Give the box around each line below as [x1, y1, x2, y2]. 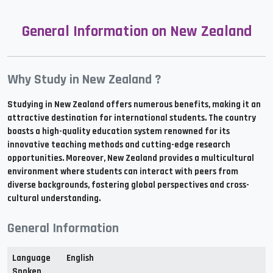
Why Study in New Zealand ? [7, 71, 161, 88]
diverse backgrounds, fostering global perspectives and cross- [7, 179, 249, 191]
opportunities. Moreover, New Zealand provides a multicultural [7, 152, 254, 164]
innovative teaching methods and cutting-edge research [7, 139, 230, 151]
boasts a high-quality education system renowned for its [7, 126, 230, 137]
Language [12, 252, 51, 264]
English [66, 252, 94, 264]
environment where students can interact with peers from [7, 166, 238, 177]
